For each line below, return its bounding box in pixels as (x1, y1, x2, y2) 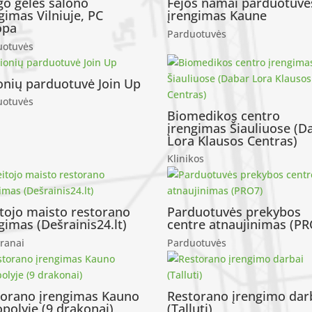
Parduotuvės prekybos (167, 203, 302, 221)
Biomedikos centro (167, 107, 281, 124)
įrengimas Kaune (167, 7, 267, 24)
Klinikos (167, 152, 205, 166)
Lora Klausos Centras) (167, 132, 298, 149)
